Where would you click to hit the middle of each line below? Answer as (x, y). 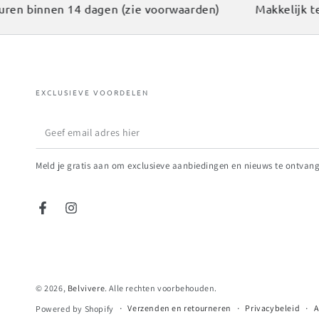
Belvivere (86, 288)
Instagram (94, 215)
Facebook (64, 215)
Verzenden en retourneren (179, 308)
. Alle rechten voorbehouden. (161, 288)
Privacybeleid (273, 308)
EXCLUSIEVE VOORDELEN (92, 92)
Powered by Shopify (75, 308)
